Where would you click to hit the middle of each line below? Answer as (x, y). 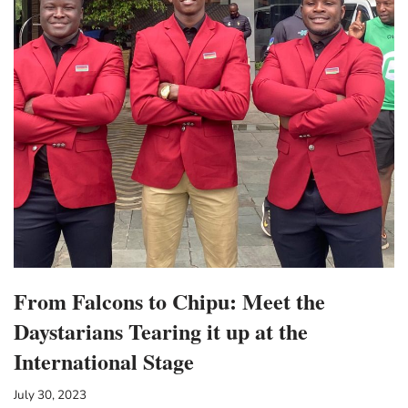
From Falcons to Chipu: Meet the (169, 301)
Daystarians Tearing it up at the (161, 331)
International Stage (104, 362)
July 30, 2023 (50, 395)
